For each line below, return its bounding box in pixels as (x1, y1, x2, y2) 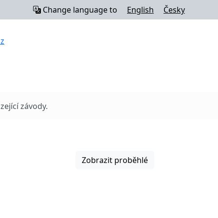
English (127, 4, 154, 15)
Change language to (41, 4, 119, 15)
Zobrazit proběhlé (82, 155, 148, 165)
